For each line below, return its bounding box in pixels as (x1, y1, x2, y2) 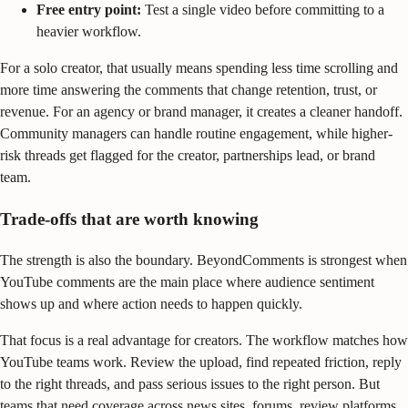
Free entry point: (36, 2, 141, 18)
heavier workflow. (36, 24, 141, 40)
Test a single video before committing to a (141, 2, 384, 18)
